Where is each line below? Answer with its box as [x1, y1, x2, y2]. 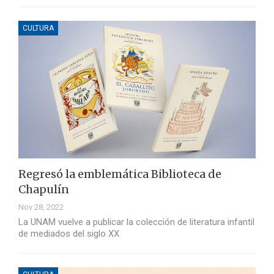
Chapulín [18, 182, 69, 197]
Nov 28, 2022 [18, 202, 64, 212]
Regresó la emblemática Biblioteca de [18, 167, 221, 182]
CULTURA [23, 24, 54, 33]
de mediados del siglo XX [18, 228, 119, 240]
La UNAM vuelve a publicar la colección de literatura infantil [18, 217, 254, 228]
